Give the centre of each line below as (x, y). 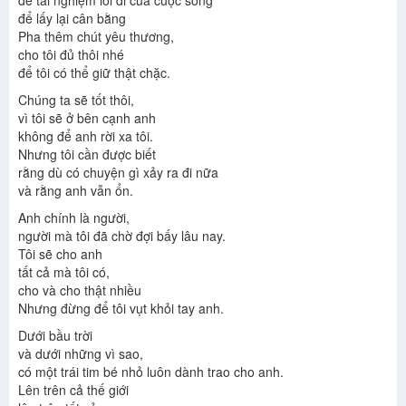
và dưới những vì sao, (81, 354)
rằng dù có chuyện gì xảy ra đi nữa (118, 173)
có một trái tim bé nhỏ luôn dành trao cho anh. (151, 372)
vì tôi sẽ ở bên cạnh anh (87, 118)
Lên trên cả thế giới (73, 390)
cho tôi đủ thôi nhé (71, 55)
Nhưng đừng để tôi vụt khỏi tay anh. (121, 309)
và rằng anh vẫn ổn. (76, 191)
